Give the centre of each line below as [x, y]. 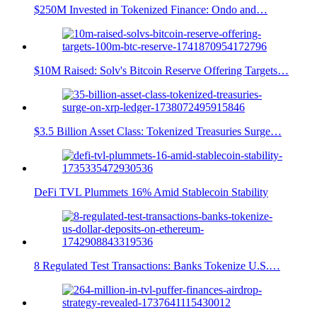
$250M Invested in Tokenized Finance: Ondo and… [151, 10]
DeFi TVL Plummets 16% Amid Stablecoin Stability [151, 192]
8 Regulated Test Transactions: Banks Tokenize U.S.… [157, 266]
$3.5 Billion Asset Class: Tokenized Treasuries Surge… [158, 132]
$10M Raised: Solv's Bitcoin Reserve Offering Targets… [161, 71]
